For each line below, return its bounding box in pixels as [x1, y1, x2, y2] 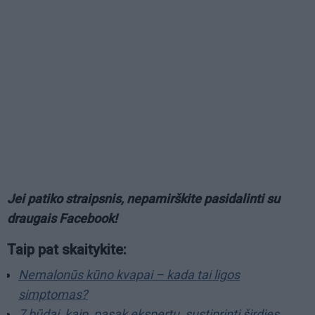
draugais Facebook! [7, 210, 117, 226]
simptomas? [18, 286, 88, 302]
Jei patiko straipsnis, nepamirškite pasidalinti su [7, 191, 280, 206]
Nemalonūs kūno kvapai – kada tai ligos [18, 266, 240, 282]
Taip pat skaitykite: [7, 240, 127, 258]
